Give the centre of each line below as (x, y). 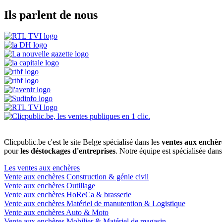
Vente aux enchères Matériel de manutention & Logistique (95, 203)
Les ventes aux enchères (42, 167)
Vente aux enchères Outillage (50, 185)
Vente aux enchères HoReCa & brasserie (68, 194)
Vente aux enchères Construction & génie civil (76, 176)
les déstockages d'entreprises (68, 151)
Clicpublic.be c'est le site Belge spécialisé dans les (83, 142)
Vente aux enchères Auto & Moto (56, 212)
